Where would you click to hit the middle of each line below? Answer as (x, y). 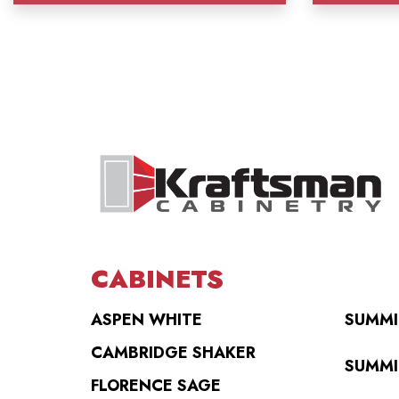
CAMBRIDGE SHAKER (173, 353)
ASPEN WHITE (147, 320)
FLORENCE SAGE (156, 386)
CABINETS (157, 279)
